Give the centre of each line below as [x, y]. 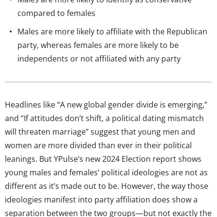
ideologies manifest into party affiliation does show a [101, 199]
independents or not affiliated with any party [99, 58]
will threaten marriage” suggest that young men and [100, 132]
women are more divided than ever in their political [98, 145]
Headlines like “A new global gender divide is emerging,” [106, 104]
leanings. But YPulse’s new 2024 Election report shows [103, 159]
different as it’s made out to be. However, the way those [107, 186]
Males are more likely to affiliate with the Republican [112, 31]
